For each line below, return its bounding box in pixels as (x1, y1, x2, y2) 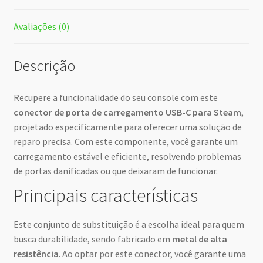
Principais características (13, 184, 198, 208)
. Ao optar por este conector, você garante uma (58, 247, 246, 259)
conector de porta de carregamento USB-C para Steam (13, 106, 241, 119)
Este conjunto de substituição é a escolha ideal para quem (13, 218, 244, 230)
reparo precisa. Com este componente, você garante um (13, 136, 238, 148)
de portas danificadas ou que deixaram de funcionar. (13, 165, 218, 177)
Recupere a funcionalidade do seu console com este (13, 92, 218, 104)
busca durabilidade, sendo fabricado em (13, 232, 172, 245)
